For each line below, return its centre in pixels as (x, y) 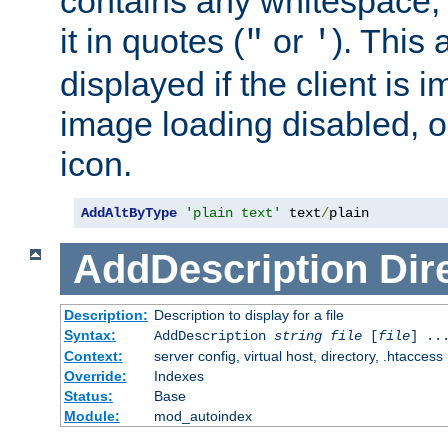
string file (317, 336)
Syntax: (89, 335)
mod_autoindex (202, 416)
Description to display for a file (248, 315)
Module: (91, 416)
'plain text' (233, 213)
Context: (93, 356)
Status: (88, 396)
